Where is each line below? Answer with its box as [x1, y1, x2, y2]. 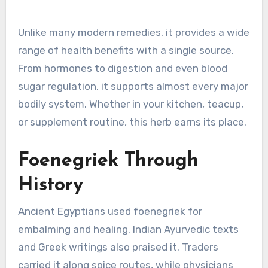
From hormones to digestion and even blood [17, 62, 227, 75]
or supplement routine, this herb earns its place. [17, 116, 246, 129]
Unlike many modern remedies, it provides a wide [17, 26, 249, 39]
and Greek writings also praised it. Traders [17, 240, 218, 253]
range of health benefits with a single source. [17, 44, 234, 57]
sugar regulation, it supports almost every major [17, 80, 248, 93]
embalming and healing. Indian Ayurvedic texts [17, 223, 239, 235]
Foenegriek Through [17, 151, 199, 171]
